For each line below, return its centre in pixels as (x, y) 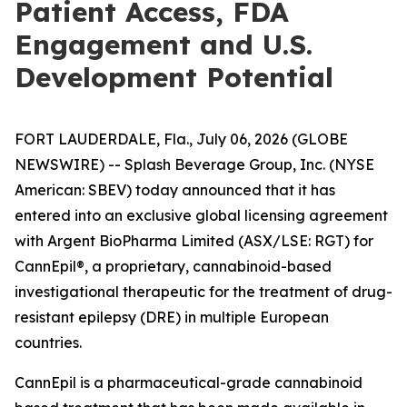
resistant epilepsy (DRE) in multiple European (172, 317)
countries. (48, 342)
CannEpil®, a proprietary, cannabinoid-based (173, 266)
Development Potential (174, 77)
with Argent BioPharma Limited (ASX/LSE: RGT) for (194, 241)
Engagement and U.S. (164, 45)
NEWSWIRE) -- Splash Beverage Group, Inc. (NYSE (194, 164)
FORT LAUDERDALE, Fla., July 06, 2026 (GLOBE (181, 139)
